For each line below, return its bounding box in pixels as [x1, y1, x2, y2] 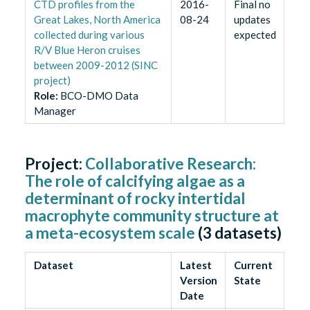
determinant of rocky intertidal [25, 189, 246, 208]
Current [233, 259, 273, 272]
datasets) [212, 224, 282, 243]
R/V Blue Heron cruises [33, 44, 140, 57]
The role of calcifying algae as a [25, 172, 246, 191]
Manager [33, 104, 76, 118]
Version [179, 274, 217, 287]
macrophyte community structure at [25, 206, 280, 226]
